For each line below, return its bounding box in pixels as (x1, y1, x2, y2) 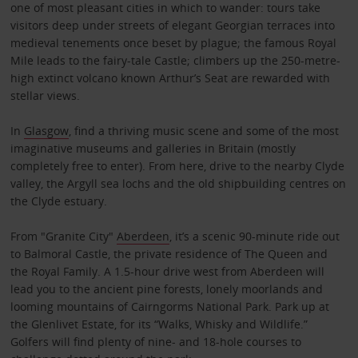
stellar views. (10, 88, 80, 104)
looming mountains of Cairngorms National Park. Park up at (10, 299, 329, 315)
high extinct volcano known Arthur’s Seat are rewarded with (10, 70, 330, 86)
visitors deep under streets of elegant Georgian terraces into (10, 18, 335, 34)
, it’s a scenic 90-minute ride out (169, 229, 340, 245)
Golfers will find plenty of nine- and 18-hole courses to (10, 334, 301, 350)
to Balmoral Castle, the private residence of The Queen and (10, 246, 328, 262)
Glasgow (23, 123, 69, 139)
